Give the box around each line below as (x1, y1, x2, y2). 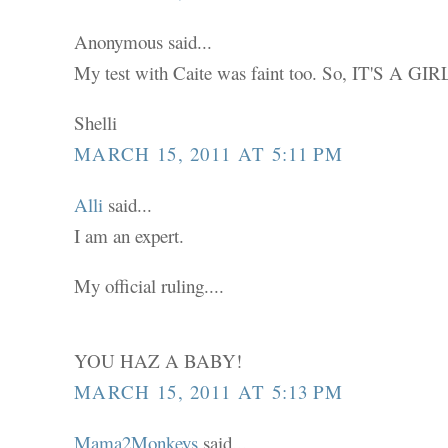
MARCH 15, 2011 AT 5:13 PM (74, 378, 344, 404)
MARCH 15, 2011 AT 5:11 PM (74, 140, 344, 166)
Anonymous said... (74, 28, 213, 54)
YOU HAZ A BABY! (74, 348, 243, 374)
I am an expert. (74, 223, 185, 249)
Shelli (74, 110, 118, 136)
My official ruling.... (74, 273, 225, 299)
